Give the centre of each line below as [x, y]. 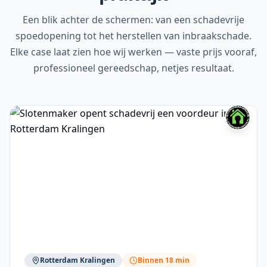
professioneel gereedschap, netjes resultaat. [133, 68]
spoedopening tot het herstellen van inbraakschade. [133, 36]
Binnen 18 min [164, 260]
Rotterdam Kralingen [77, 260]
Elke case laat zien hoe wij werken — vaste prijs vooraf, [133, 52]
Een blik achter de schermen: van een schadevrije [133, 20]
